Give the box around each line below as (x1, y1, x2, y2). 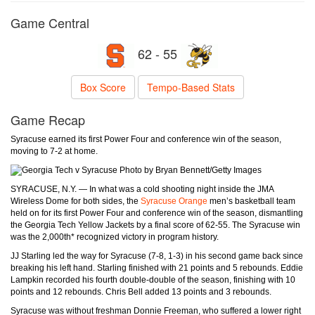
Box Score (80, 80, 126, 94)
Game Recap (11, 110, 85, 129)
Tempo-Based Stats (147, 80, 235, 94)
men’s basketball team (207, 196, 295, 207)
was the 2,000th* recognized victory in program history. (11, 232, 219, 243)
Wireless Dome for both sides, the (11, 196, 141, 207)
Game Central (11, 13, 89, 32)
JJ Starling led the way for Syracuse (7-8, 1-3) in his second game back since (11, 251, 303, 262)
